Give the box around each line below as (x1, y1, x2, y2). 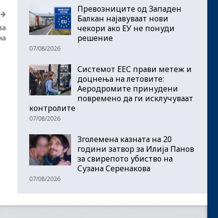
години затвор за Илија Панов (77, 144, 194, 155)
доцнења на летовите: (77, 73, 164, 85)
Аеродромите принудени (77, 83, 178, 94)
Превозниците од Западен (77, 3, 182, 15)
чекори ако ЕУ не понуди (77, 23, 175, 34)
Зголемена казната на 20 (77, 134, 172, 145)
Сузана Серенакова (77, 163, 150, 174)
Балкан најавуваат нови (77, 13, 168, 24)
